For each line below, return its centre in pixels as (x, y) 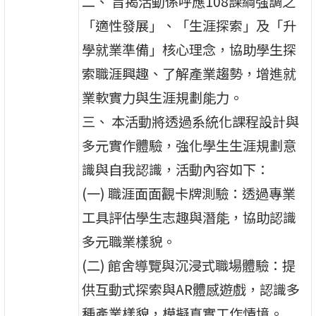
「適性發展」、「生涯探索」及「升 (189, 25)
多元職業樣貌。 (129, 241)
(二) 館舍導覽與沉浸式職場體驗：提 (189, 265)
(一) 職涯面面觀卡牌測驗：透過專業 (189, 193)
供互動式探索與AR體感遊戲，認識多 (191, 289)
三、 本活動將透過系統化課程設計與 (191, 121)
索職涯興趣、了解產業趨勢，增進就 (189, 73)
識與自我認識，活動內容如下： (176, 169)
